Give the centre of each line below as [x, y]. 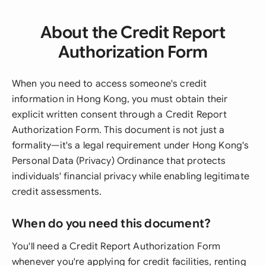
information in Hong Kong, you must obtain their [120, 99]
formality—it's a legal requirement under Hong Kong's [131, 145]
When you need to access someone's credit [110, 84]
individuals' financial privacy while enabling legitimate [131, 176]
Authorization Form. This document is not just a [118, 130]
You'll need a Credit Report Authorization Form [116, 246]
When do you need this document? [112, 224]
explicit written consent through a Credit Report [119, 115]
